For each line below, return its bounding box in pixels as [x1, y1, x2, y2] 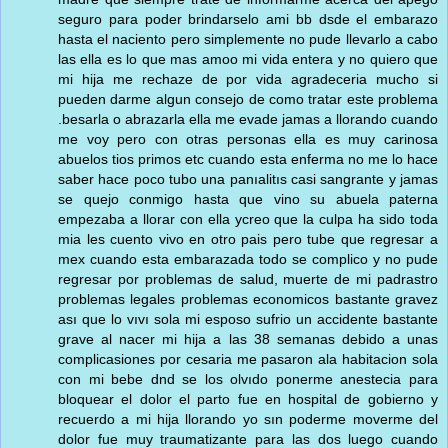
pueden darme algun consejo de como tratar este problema [58, 90, 438, 107]
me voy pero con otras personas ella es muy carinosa [58, 130, 438, 147]
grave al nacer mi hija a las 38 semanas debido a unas [58, 330, 438, 347]
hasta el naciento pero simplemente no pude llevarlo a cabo [58, 30, 438, 47]
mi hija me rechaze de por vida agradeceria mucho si [58, 70, 438, 87]
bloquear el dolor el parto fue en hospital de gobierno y [58, 390, 438, 407]
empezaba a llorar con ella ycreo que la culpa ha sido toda [58, 210, 438, 227]
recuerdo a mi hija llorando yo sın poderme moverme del [58, 410, 438, 427]
